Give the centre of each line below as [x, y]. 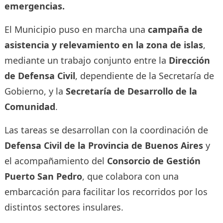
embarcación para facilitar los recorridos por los [106, 191]
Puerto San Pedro [43, 176]
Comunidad [30, 106]
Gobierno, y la [35, 91]
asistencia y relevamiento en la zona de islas [104, 45]
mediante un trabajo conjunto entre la [86, 60]
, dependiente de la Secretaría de [144, 75]
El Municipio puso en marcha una [76, 29]
